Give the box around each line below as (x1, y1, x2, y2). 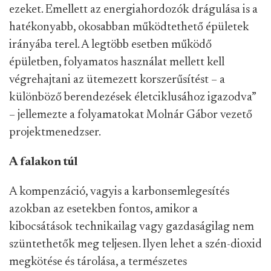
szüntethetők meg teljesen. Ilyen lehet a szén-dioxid (9, 238, 262, 250)
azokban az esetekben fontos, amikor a (9, 203, 198, 215)
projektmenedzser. (9, 126, 102, 139)
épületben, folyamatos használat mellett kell (9, 56, 224, 68)
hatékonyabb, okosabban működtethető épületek (9, 21, 249, 33)
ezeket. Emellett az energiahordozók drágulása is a (9, 3, 258, 16)
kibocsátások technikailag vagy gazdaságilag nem (9, 220, 254, 233)
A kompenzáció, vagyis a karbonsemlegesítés (9, 185, 229, 198)
